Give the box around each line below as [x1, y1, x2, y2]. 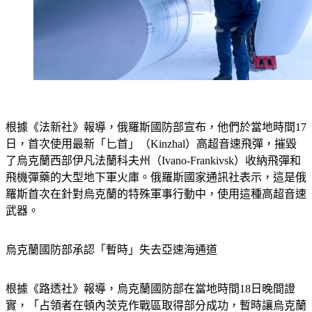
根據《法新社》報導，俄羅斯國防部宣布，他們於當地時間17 [6, 120, 306, 133]
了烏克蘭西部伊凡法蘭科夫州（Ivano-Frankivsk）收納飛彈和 [6, 154, 301, 166]
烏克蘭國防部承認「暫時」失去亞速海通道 [6, 243, 217, 256]
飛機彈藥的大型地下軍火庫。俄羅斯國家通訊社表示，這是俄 [6, 171, 306, 183]
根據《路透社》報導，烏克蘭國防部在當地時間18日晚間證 [6, 282, 295, 295]
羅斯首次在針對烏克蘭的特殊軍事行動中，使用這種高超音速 [6, 187, 306, 200]
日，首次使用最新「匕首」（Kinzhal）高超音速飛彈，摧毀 [6, 137, 297, 150]
